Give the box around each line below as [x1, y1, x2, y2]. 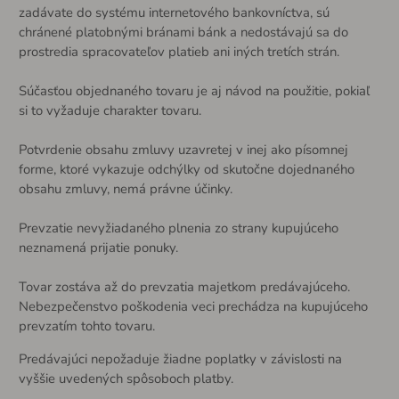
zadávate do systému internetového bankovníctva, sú [18, 4, 330, 22]
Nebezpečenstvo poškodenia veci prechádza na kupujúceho [18, 297, 368, 316]
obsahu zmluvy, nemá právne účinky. [18, 180, 232, 199]
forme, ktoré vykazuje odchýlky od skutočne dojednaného [18, 160, 354, 179]
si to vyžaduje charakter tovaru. [18, 102, 201, 120]
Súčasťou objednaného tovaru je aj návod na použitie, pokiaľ [18, 82, 370, 101]
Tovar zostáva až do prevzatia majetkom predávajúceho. [18, 278, 350, 297]
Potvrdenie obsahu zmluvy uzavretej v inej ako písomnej [18, 141, 348, 159]
